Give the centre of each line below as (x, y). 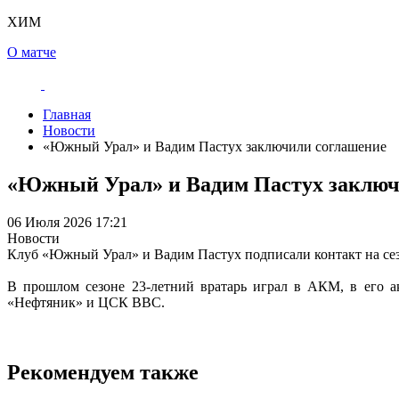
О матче (32, 52)
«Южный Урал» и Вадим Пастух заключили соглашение (215, 147)
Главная (67, 114)
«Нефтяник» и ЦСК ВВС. (86, 302)
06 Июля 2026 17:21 (67, 222)
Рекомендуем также (103, 372)
